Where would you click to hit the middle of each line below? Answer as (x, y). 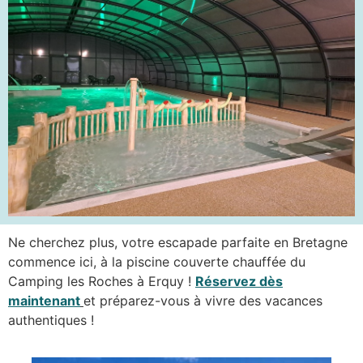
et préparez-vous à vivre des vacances (203, 301)
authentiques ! (51, 320)
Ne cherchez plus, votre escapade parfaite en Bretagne (178, 243)
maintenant (44, 301)
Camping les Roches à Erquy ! (102, 282)
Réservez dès (239, 282)
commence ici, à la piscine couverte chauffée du (157, 262)
